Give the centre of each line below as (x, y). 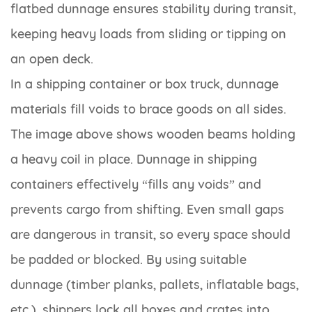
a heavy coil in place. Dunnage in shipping (134, 159)
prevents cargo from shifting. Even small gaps (147, 210)
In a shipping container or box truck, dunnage (145, 84)
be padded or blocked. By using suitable (128, 260)
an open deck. (52, 59)
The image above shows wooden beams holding (153, 134)
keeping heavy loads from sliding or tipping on (148, 34)
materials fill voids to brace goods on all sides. (148, 109)
